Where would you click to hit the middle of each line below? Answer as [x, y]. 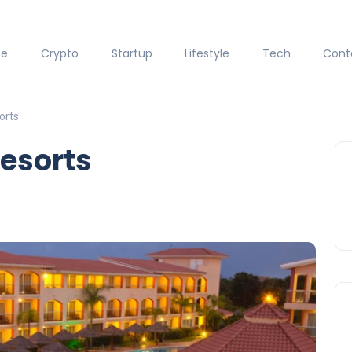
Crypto [59, 54]
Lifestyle [207, 54]
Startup [132, 54]
